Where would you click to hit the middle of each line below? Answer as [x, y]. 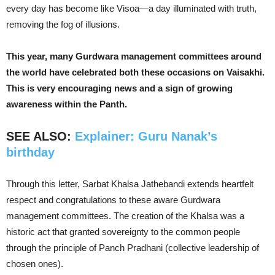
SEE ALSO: [41, 136]
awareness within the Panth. [67, 104]
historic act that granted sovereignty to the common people [123, 232]
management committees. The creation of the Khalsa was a [125, 216]
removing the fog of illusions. [63, 24]
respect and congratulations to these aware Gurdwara [113, 200]
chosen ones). [35, 264]
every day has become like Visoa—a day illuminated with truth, [131, 8]
